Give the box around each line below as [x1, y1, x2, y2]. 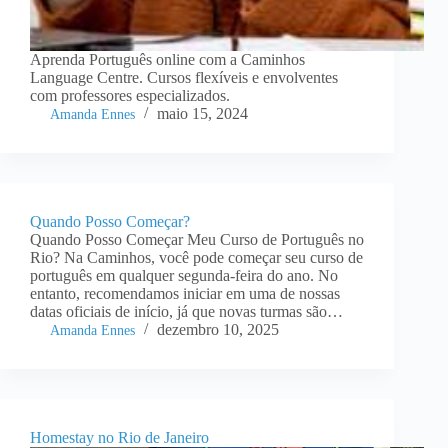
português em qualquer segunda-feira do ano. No [30, 267, 338, 285]
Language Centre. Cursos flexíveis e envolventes [30, 69, 338, 87]
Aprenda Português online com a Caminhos [30, 51, 305, 69]
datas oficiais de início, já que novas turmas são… [30, 303, 343, 321]
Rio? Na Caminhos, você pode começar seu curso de [30, 249, 363, 267]
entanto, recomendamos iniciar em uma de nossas [30, 285, 340, 303]
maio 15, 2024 [157, 105, 248, 123]
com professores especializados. [30, 87, 230, 105]
